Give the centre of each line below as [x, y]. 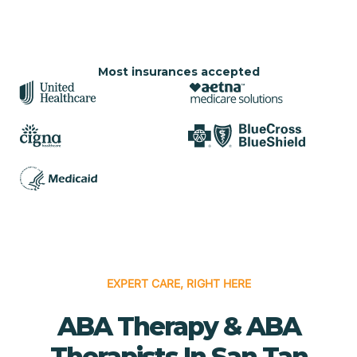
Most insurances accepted [178, 71]
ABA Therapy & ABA [178, 326]
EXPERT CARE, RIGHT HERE [178, 283]
